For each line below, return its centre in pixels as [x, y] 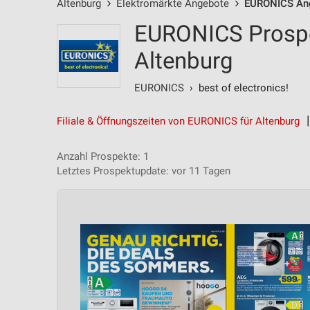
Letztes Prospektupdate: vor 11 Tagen [144, 171]
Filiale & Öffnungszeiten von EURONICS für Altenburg [178, 121]
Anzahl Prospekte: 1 [103, 156]
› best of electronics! [236, 88]
